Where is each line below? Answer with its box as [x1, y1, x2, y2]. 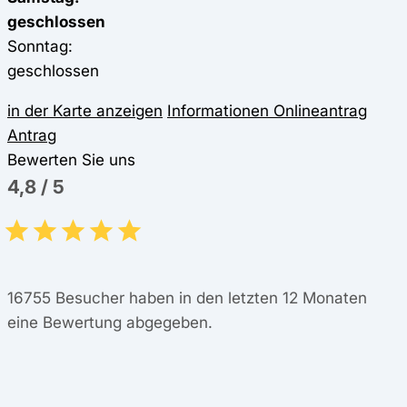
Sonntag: [7, 35, 73, 55]
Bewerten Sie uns [7, 149, 135, 169]
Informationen [167, 100, 269, 120]
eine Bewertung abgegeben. [7, 312, 213, 332]
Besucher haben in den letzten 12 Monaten [51, 287, 367, 307]
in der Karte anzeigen [7, 100, 163, 120]
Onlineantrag [269, 100, 367, 120]
